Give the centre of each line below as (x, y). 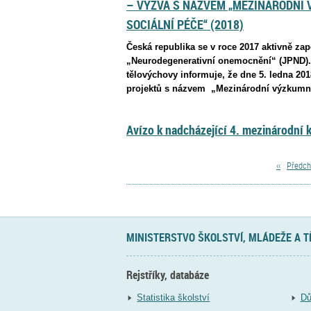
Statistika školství (174, 297)
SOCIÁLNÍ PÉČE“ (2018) (185, 25)
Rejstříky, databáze (168, 275)
